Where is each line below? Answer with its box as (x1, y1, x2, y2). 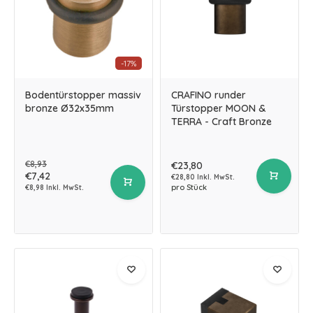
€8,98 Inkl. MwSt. (25, 183, 84, 192)
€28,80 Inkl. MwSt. (171, 173, 235, 182)
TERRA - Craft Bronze (171, 115, 272, 128)
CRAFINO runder (171, 89, 246, 101)
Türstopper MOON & (171, 102, 265, 115)
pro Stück (171, 182, 207, 192)
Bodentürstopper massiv (25, 89, 141, 101)
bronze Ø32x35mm (25, 102, 114, 115)
